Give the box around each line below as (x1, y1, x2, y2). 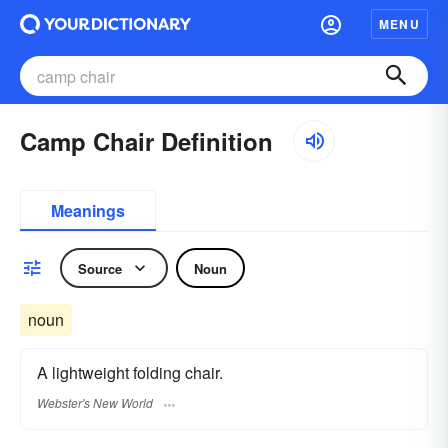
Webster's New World (37, 394, 153, 412)
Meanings (51, 199, 125, 222)
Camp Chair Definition (20, 124, 273, 158)
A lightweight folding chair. (37, 361, 223, 384)
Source (78, 258, 122, 278)
